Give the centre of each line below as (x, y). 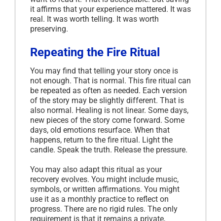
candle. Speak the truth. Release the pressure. (109, 149)
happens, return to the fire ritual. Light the (101, 140)
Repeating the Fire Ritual (95, 52)
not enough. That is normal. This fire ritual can (110, 80)
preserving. (49, 29)
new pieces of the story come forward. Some (107, 120)
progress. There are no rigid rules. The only (104, 209)
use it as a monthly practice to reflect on (99, 199)
